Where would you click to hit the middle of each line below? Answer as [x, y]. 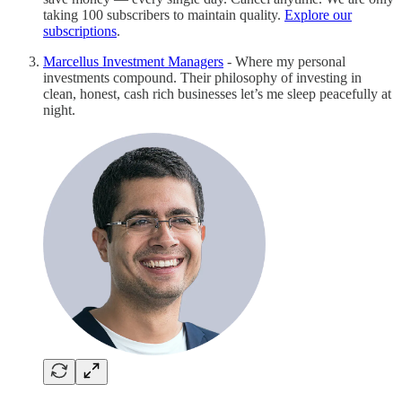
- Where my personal [284, 61]
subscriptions [80, 31]
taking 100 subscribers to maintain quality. [164, 14]
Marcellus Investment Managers [133, 61]
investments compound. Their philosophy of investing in [202, 77]
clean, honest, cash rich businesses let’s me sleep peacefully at [217, 93]
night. [59, 109]
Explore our [318, 14]
